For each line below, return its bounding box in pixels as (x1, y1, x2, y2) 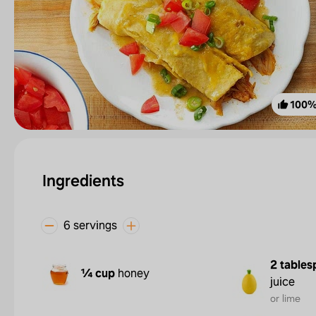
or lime (270, 292, 300, 305)
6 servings (63, 218, 117, 233)
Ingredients (42, 170, 124, 191)
